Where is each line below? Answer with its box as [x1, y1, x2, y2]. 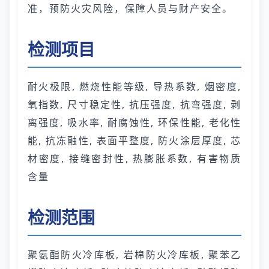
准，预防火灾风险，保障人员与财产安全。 [28, 2, 233, 15]
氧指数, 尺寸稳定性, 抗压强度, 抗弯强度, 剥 [28, 98, 241, 111]
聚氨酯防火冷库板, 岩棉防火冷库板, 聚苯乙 [28, 248, 241, 261]
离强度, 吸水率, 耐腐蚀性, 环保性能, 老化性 [28, 116, 241, 129]
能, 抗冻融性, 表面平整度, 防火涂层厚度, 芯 [28, 134, 241, 147]
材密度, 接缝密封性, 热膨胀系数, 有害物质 [28, 152, 241, 165]
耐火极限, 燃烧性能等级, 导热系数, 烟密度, [28, 80, 241, 93]
